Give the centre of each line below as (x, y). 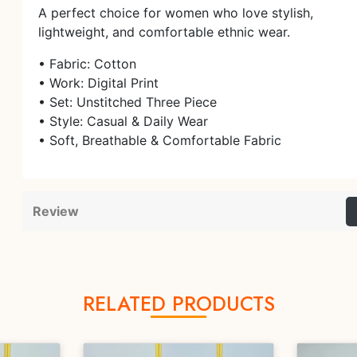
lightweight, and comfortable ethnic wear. (164, 32)
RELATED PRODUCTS (178, 304)
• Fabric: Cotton (87, 64)
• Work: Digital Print (98, 83)
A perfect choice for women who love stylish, (176, 13)
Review (56, 211)
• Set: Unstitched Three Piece (127, 102)
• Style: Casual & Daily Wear (123, 121)
